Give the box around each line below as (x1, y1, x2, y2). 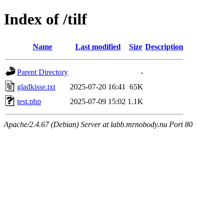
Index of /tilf (4, 10, 87, 28)
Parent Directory (17, 67, 68, 76)
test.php (17, 97, 41, 106)
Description (145, 42, 183, 51)
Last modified (75, 42, 121, 51)
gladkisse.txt (17, 82, 55, 91)
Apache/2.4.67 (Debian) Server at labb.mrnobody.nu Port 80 (4, 120, 193, 129)
